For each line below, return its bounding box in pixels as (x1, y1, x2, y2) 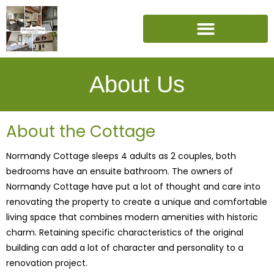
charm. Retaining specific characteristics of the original (6, 226, 243, 239)
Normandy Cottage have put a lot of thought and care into (6, 180, 261, 193)
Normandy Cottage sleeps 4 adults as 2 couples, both (6, 150, 236, 162)
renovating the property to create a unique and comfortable (6, 196, 267, 208)
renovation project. (6, 257, 87, 269)
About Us (89, 72, 185, 97)
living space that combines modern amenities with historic (6, 211, 258, 223)
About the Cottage (6, 120, 155, 143)
